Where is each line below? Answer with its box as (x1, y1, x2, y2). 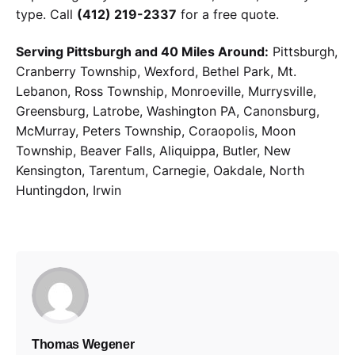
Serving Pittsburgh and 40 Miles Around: (16, 43, 269, 59)
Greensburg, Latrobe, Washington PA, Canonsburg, (16, 102, 319, 119)
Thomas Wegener (32, 337, 135, 351)
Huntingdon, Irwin (16, 181, 121, 198)
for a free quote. (177, 6, 279, 23)
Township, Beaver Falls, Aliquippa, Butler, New (16, 142, 291, 158)
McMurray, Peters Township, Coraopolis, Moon (16, 122, 296, 139)
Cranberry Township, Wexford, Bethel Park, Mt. (16, 63, 296, 79)
